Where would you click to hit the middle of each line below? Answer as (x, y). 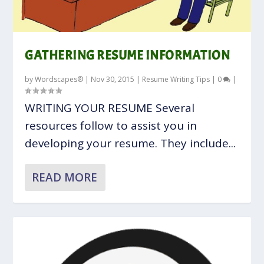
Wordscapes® (59, 79)
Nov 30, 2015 (113, 79)
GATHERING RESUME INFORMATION (128, 55)
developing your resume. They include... (131, 143)
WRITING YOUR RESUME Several (110, 108)
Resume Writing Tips (176, 79)
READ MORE (65, 177)
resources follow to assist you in (111, 125)
